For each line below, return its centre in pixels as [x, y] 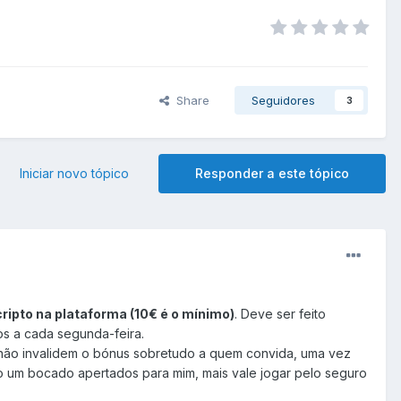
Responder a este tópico [272, 174]
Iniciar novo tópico [74, 174]
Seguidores [283, 101]
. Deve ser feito [280, 314]
